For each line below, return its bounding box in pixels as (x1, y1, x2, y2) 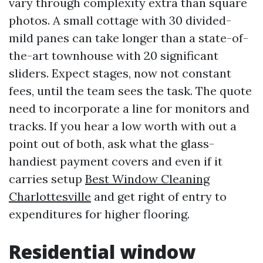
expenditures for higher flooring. (9, 207, 190, 221)
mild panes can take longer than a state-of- (9, 31, 248, 45)
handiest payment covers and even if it (9, 154, 222, 168)
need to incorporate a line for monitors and (9, 101, 249, 116)
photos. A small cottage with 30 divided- (9, 13, 231, 28)
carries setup (9, 171, 85, 186)
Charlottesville (9, 189, 91, 204)
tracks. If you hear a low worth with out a (9, 119, 237, 133)
